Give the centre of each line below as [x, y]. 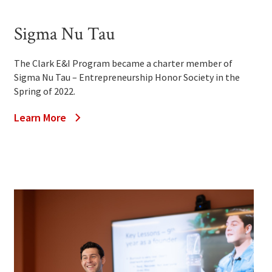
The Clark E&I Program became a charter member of [124, 63]
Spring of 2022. [45, 91]
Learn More [40, 118]
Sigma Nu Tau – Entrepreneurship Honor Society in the [127, 77]
